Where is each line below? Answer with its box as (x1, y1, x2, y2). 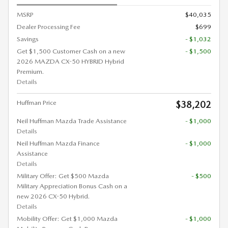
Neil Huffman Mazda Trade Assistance (17, 117, 127, 125)
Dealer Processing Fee (17, 23, 80, 31)
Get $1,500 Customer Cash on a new (17, 47, 125, 55)
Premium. (17, 68, 44, 76)
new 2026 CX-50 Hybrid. (17, 192, 90, 201)
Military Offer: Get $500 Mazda (17, 172, 109, 180)
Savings (17, 35, 39, 43)
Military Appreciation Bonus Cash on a (17, 182, 127, 190)
